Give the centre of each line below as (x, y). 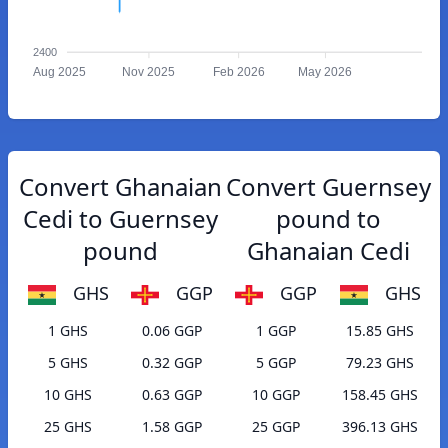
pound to (328, 218)
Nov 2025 (149, 72)
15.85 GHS (380, 331)
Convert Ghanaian (120, 186)
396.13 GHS (380, 427)
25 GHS (68, 427)
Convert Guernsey (328, 186)
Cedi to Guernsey (120, 218)
